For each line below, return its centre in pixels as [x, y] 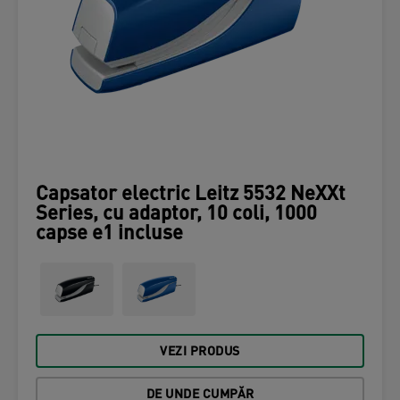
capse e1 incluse [109, 234]
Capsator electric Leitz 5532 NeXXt [191, 195]
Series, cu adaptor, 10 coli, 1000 [176, 215]
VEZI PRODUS [200, 352]
